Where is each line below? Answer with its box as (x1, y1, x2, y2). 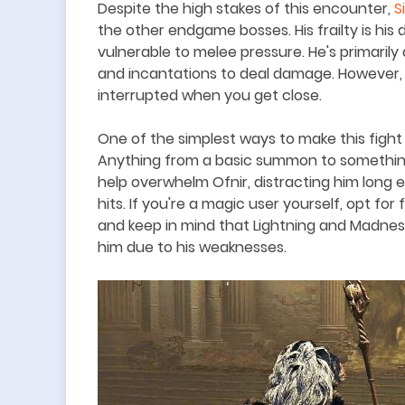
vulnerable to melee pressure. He (98, 42, 326, 62)
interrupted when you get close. (98, 85, 322, 106)
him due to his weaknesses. (98, 237, 287, 258)
